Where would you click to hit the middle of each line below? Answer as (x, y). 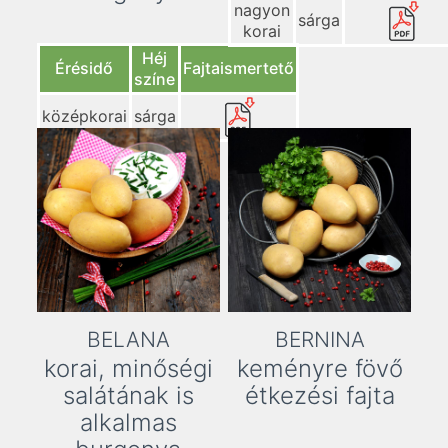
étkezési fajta (319, 395)
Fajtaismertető (238, 68)
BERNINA (319, 339)
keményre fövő (319, 368)
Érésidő (84, 68)
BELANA (128, 339)
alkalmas (128, 422)
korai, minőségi (128, 368)
